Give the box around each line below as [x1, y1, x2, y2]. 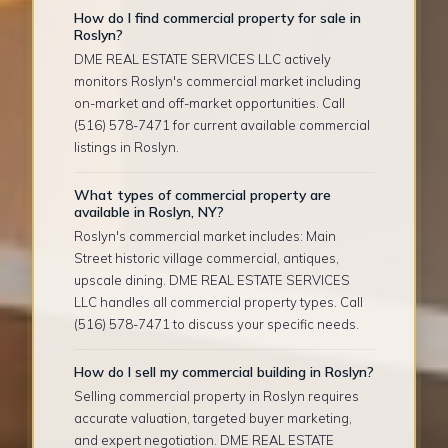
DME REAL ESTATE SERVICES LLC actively [73, 50, 331, 67]
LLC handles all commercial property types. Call [73, 293, 363, 310]
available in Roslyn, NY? [73, 203, 224, 221]
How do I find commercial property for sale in [73, 9, 361, 27]
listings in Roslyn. [73, 138, 179, 155]
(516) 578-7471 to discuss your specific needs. [73, 315, 359, 332]
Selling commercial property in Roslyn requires [73, 387, 359, 404]
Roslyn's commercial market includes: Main [73, 227, 336, 244]
